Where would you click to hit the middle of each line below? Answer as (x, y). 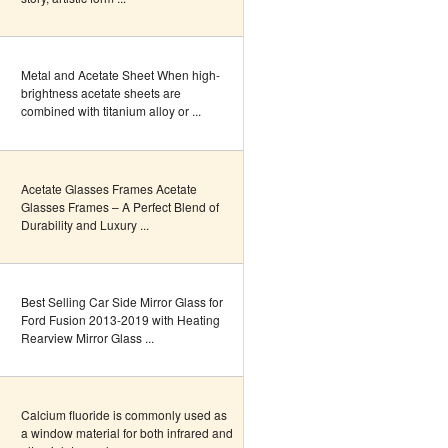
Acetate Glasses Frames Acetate (109, 188)
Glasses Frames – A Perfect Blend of (120, 206)
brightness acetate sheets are (101, 92)
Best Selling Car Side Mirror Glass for (122, 301)
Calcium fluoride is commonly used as (124, 414)
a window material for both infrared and (127, 432)
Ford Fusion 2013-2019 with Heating (120, 319)
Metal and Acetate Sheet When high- (120, 74)
